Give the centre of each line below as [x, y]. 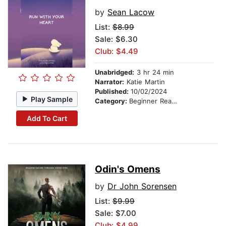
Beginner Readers [150, 101]
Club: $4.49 [117, 51]
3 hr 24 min [154, 72]
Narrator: [109, 82]
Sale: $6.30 [116, 39]
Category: [112, 101]
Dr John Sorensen [142, 186]
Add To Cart [47, 118]
